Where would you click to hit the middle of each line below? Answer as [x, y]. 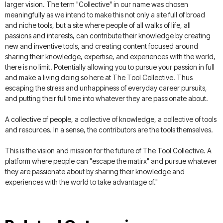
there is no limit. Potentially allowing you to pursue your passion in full [110, 67]
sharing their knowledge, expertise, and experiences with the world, [110, 56]
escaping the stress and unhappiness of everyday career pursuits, [106, 88]
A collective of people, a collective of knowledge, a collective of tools [111, 119]
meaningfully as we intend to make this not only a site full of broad [105, 14]
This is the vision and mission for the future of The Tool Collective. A [108, 150]
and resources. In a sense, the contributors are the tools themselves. [109, 129]
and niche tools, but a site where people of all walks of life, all [98, 25]
